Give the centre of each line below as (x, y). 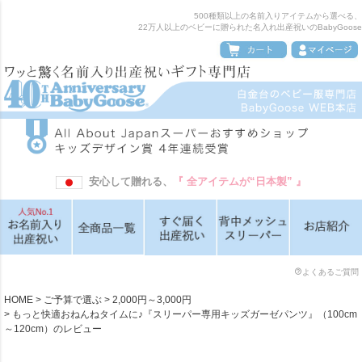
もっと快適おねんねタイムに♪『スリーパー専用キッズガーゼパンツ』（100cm (185, 314)
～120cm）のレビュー (53, 328)
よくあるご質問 (330, 271)
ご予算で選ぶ (73, 299)
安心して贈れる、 (128, 181)
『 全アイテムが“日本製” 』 (240, 181)
